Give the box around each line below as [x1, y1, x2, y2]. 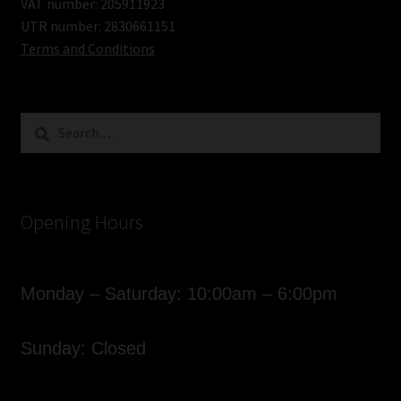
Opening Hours [20, 209, 143, 235]
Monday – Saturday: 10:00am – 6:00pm [20, 284, 337, 304]
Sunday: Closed [20, 337, 146, 358]
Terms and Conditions [20, 38, 155, 57]
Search [19, 113, 61, 132]
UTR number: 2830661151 [20, 16, 175, 35]
